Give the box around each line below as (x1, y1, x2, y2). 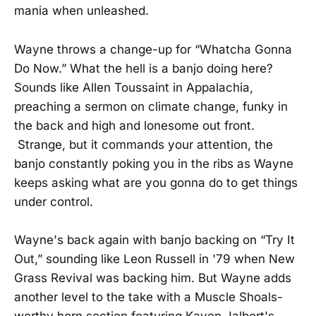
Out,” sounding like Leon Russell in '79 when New (14, 251, 295, 266)
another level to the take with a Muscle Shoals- (14, 289, 283, 304)
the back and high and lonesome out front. (14, 118, 255, 133)
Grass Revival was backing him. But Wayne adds (14, 270, 291, 285)
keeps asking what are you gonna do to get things (14, 175, 298, 190)
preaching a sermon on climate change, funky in (14, 99, 288, 114)
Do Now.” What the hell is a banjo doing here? (14, 61, 273, 75)
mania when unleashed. (14, 4, 149, 18)
